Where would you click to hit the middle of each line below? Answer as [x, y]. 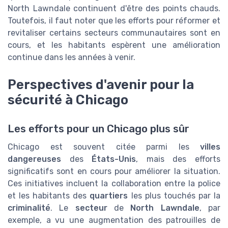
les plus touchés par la [174, 195]
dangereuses [34, 159]
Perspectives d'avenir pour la [101, 85]
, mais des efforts [178, 159]
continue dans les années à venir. [72, 58]
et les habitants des [49, 195]
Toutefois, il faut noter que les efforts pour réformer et [114, 21]
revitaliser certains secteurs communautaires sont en [114, 33]
